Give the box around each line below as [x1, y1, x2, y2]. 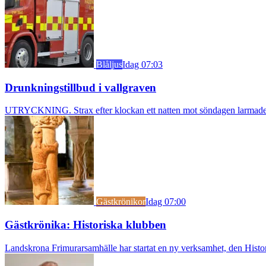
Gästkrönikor [96, 197, 145, 207]
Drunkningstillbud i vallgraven [5, 81, 156, 94]
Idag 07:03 [122, 59, 163, 69]
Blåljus [96, 59, 122, 69]
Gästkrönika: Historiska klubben [5, 218, 166, 231]
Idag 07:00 [145, 197, 186, 207]
